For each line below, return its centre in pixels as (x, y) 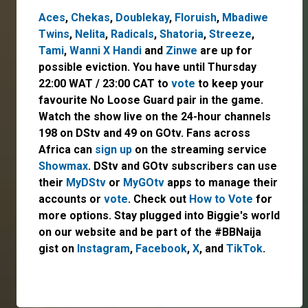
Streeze (230, 34)
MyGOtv (144, 182)
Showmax (63, 166)
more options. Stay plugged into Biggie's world (159, 215)
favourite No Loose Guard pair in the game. (151, 100)
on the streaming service (199, 149)
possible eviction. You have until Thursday (147, 67)
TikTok (244, 248)
